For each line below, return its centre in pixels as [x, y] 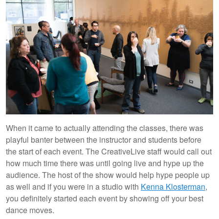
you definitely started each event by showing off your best [105, 198]
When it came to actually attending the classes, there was [105, 128]
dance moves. [30, 210]
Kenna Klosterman [173, 186]
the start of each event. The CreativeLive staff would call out [109, 151]
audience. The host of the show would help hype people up [108, 175]
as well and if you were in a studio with [73, 186]
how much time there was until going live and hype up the [105, 163]
